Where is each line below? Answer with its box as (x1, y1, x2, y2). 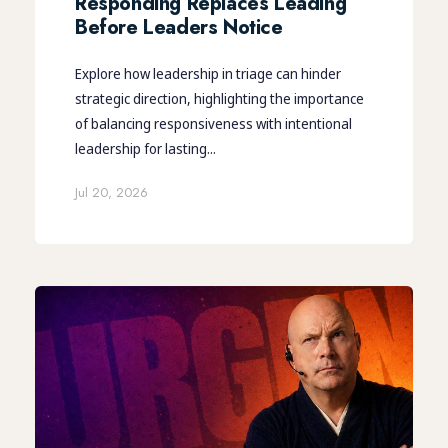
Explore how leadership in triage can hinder (75, 63, 341, 83)
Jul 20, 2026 (75, 182, 148, 202)
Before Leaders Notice (75, 12, 283, 42)
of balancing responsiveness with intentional (75, 113, 352, 133)
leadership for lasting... (75, 138, 216, 158)
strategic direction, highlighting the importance (75, 88, 364, 108)
